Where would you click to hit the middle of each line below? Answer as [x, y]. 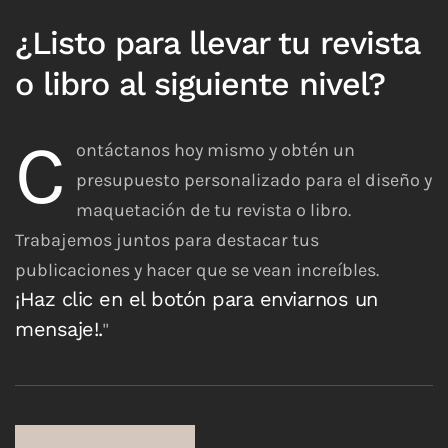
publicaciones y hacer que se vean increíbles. [197, 270]
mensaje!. [59, 329]
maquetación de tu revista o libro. [213, 210]
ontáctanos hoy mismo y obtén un [215, 150]
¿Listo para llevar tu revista [217, 43]
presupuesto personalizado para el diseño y [254, 180]
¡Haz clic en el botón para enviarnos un [196, 299]
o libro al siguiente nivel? [200, 84]
